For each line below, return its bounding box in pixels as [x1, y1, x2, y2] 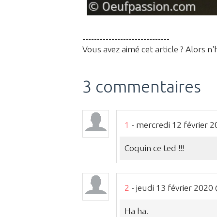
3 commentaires [82, 77, 201, 95]
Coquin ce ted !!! [124, 143, 184, 153]
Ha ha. [124, 206, 148, 216]
